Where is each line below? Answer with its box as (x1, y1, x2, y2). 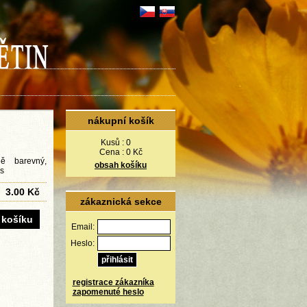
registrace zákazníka (72, 278, 154, 287)
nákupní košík (87, 115, 154, 126)
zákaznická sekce (79, 196, 162, 207)
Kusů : (100, 138, 124, 147)
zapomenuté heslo (72, 287, 144, 297)
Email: (71, 222, 95, 232)
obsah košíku (95, 160, 147, 170)
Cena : (99, 147, 124, 157)
